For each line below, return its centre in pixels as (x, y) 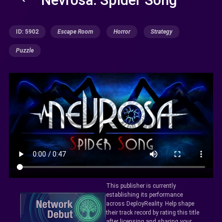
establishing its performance (144, 194)
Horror (122, 32)
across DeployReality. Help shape (150, 203)
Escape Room (75, 32)
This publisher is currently (141, 186)
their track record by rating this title (152, 212)
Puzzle (25, 51)
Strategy (162, 32)
